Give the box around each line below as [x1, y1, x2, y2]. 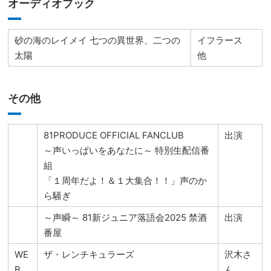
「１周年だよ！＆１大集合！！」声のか [44, 174, 207, 186]
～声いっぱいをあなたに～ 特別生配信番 [44, 144, 210, 156]
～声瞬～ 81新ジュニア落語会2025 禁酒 [44, 211, 207, 223]
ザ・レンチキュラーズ [44, 248, 135, 260]
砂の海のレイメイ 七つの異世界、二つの [15, 34, 181, 46]
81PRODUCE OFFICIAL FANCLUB [44, 129, 184, 141]
